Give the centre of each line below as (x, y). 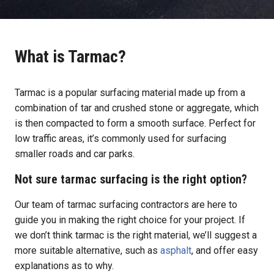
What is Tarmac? (70, 56)
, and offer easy (225, 250)
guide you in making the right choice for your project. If (130, 220)
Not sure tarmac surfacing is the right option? (131, 179)
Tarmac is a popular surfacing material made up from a (130, 92)
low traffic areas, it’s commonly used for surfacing (120, 138)
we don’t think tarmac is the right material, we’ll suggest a (136, 235)
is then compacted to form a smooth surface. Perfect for (135, 123)
